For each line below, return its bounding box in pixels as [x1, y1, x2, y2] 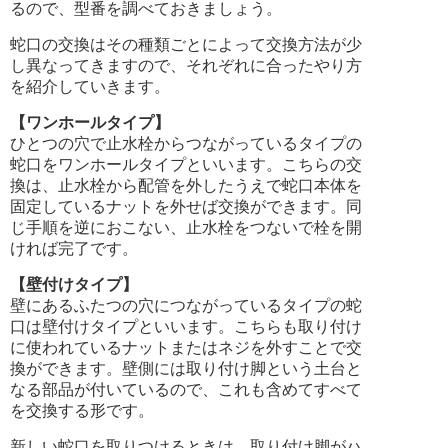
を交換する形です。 [10, 401, 154, 419]
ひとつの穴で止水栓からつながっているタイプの [10, 134, 362, 152]
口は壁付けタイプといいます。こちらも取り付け [10, 317, 362, 335]
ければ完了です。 [10, 239, 138, 257]
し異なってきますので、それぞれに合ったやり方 [10, 56, 362, 74]
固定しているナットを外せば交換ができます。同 [10, 197, 362, 215]
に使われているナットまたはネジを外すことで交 [10, 338, 362, 356]
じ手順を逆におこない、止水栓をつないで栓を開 [10, 218, 362, 236]
